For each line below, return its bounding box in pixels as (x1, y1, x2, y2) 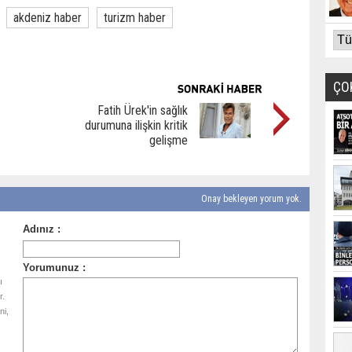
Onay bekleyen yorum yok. (199, 193, 302, 204)
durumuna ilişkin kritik (85, 118, 188, 133)
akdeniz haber (13, 10, 82, 25)
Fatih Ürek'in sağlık (97, 103, 188, 118)
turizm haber (104, 10, 166, 25)
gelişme (149, 133, 188, 148)
